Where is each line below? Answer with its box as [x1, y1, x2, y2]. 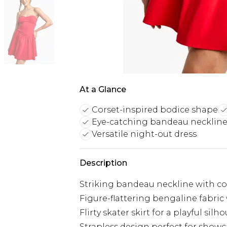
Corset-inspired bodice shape [92, 105, 218, 115]
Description [80, 158, 127, 168]
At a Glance [80, 85, 126, 94]
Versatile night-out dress [92, 129, 197, 139]
